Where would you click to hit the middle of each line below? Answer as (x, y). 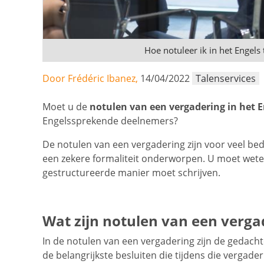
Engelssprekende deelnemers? (110, 121)
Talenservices (226, 79)
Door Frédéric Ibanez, (91, 79)
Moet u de (66, 107)
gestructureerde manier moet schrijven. (131, 173)
